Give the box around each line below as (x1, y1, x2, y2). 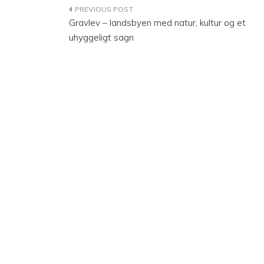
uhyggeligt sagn (69, 32, 134, 43)
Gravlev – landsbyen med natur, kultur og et (69, 17, 246, 28)
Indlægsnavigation (68, 4, 200, 19)
